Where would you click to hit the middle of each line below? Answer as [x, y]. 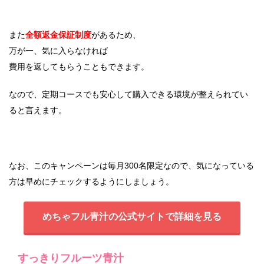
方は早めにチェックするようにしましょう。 [91, 182]
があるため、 [116, 35]
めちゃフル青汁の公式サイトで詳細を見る [132, 217]
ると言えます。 [38, 110]
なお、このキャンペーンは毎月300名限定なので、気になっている [131, 166]
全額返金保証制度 [58, 35]
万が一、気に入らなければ [58, 51]
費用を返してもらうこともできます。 [79, 67]
